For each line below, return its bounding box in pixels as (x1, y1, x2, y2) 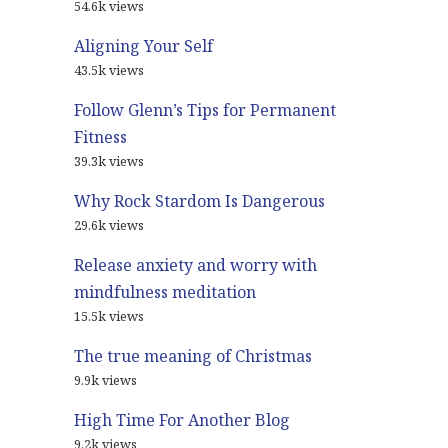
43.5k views (74, 61, 144, 80)
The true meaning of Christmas (74, 345, 312, 368)
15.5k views (74, 307, 144, 326)
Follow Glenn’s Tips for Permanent (74, 99, 336, 122)
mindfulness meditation (74, 281, 256, 304)
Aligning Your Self (74, 35, 213, 58)
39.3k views (74, 152, 144, 171)
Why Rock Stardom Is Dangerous (74, 190, 325, 213)
